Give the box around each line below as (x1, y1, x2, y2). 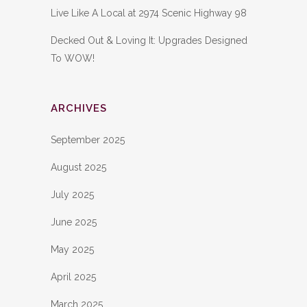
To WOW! (51, 53, 95, 64)
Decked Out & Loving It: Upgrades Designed (51, 35, 247, 47)
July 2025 (51, 189, 94, 201)
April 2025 (51, 271, 96, 283)
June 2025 (51, 217, 97, 228)
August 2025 (51, 162, 106, 173)
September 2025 (51, 134, 125, 146)
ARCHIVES (51, 102, 107, 115)
